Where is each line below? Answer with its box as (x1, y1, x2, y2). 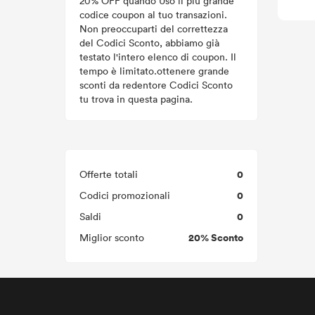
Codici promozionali (79, 188, 170, 202)
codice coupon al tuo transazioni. (79, 8, 227, 21)
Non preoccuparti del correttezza (79, 22, 228, 35)
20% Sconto (188, 230, 243, 245)
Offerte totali (79, 167, 138, 181)
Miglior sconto (79, 231, 144, 244)
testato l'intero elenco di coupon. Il (79, 50, 236, 63)
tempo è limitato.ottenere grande (79, 64, 229, 77)
